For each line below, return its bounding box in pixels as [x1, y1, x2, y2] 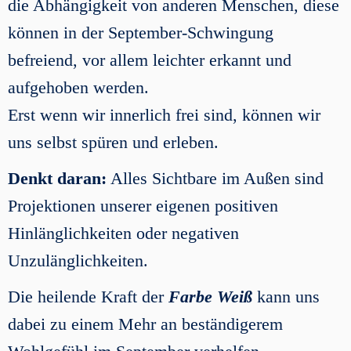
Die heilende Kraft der [8, 287, 168, 306]
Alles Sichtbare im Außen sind [107, 168, 324, 188]
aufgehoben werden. [8, 78, 149, 97]
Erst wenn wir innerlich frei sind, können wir [8, 105, 320, 125]
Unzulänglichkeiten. [8, 251, 148, 270]
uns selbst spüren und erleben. [8, 132, 228, 152]
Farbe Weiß [168, 287, 252, 306]
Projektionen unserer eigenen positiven [8, 196, 278, 215]
